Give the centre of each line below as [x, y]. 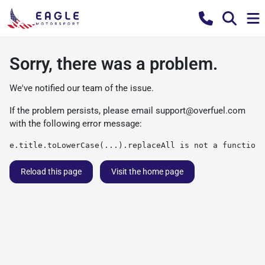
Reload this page [51, 172]
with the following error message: [76, 124]
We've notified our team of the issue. [82, 88]
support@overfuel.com [201, 111]
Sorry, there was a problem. [114, 64]
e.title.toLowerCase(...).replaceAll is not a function [135, 145]
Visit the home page [147, 172]
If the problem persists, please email [83, 111]
